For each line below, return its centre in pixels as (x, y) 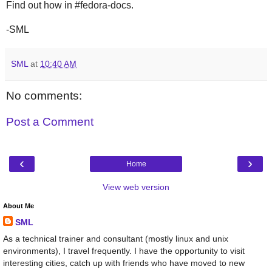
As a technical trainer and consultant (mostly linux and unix (116, 238)
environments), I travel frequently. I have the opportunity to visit (124, 250)
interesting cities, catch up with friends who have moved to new (124, 263)
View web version (136, 187)
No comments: (44, 95)
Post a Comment (50, 122)
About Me (19, 206)
